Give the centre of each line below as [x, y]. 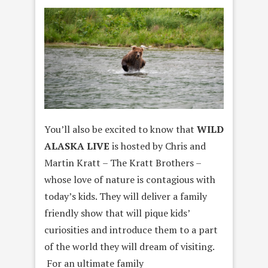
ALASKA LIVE [77, 146]
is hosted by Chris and [158, 146]
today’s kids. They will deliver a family [126, 197]
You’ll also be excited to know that [121, 130]
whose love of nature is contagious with [130, 180]
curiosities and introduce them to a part [131, 230]
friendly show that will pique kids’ [117, 213]
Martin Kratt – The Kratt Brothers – [123, 163]
